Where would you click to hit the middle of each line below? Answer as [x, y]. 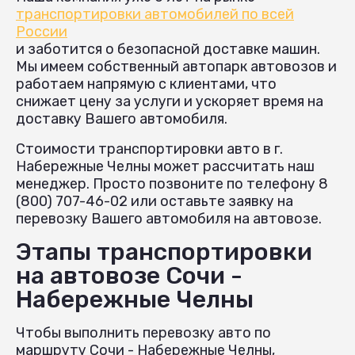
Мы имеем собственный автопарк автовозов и [176, 66]
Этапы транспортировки [164, 252]
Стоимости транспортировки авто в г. [149, 149]
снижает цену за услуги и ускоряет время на [170, 101]
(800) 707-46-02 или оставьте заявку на [155, 201]
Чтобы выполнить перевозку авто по [143, 332]
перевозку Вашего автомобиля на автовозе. [169, 218]
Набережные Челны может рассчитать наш [165, 166]
